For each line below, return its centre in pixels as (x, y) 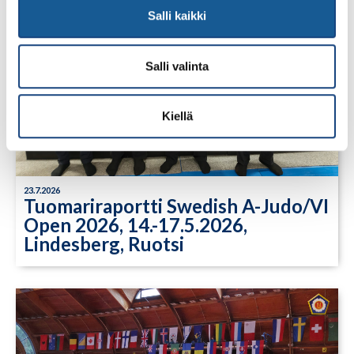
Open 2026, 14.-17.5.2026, (136, 225)
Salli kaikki (177, 16)
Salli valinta (177, 66)
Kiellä (177, 116)
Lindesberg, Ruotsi (104, 244)
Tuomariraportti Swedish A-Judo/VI (176, 206)
